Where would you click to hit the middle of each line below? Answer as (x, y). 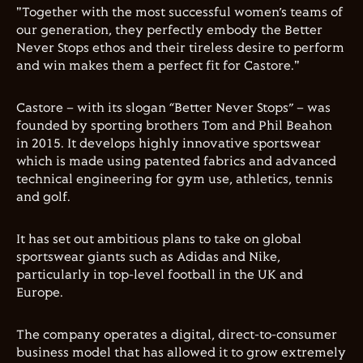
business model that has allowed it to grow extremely (181, 353)
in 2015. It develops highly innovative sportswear (169, 144)
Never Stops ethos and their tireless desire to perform (180, 48)
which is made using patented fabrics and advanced (176, 162)
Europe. (40, 293)
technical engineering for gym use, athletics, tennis (175, 179)
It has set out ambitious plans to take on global (159, 239)
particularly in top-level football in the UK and (160, 275)
